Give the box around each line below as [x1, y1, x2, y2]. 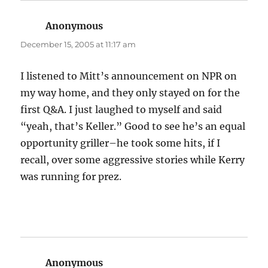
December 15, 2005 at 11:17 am [20, 39, 136, 50]
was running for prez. [20, 170, 122, 183]
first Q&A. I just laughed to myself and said [20, 103, 223, 116]
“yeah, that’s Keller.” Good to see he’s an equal [20, 120, 246, 133]
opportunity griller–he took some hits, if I [20, 137, 221, 150]
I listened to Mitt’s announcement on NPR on [20, 70, 237, 83]
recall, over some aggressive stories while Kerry [20, 154, 245, 166]
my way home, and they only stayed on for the [20, 87, 240, 99]
